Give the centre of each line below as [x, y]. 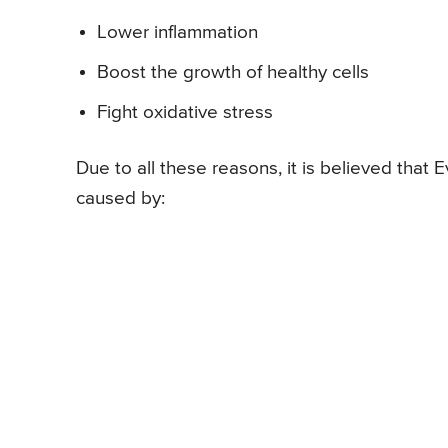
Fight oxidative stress [185, 112]
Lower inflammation [177, 32]
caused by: [120, 198]
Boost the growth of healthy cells [233, 72]
